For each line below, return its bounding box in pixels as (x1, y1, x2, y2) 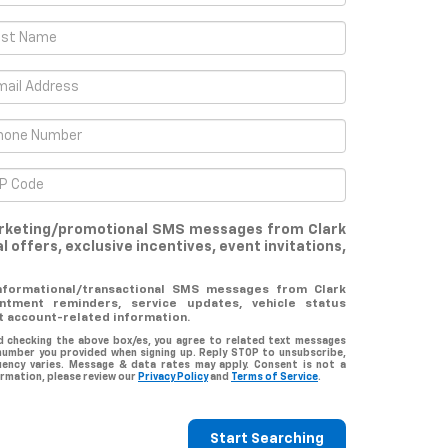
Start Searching (210, 432, 324, 446)
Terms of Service (231, 372, 318, 382)
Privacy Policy (138, 372, 208, 382)
